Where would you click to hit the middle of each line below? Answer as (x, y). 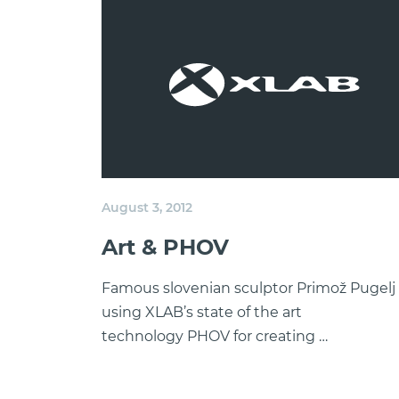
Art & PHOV (165, 247)
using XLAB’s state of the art (202, 312)
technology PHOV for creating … (215, 336)
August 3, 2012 (147, 208)
